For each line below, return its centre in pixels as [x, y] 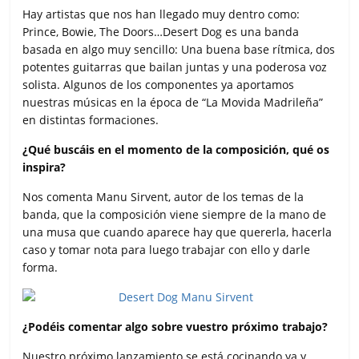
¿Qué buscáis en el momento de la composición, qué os [176, 150]
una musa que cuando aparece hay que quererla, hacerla [177, 232]
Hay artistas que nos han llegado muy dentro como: [161, 14]
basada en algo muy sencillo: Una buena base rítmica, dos [179, 50]
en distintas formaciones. [91, 120]
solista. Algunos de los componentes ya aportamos [159, 85]
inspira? [44, 167]
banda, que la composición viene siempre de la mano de [175, 215]
